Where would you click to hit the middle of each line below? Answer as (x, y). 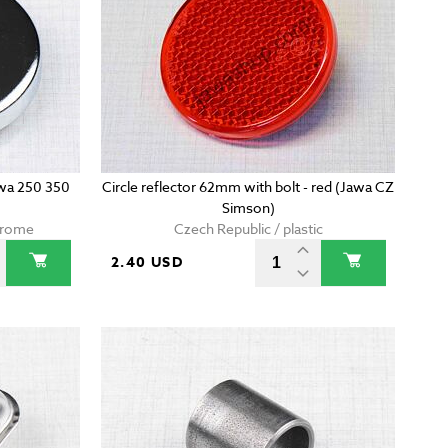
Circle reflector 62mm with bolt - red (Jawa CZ (248, 187)
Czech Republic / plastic (248, 229)
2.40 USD (147, 263)
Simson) (248, 208)
